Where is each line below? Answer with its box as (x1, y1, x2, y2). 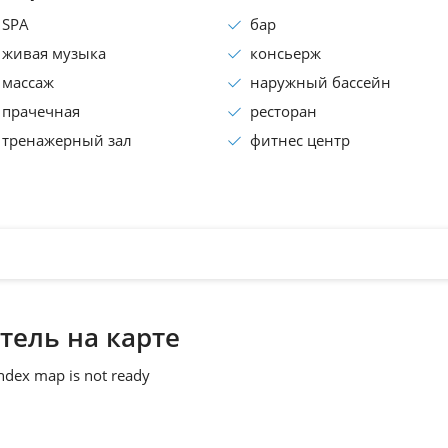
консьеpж (250, 43, 321, 64)
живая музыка (2, 43, 106, 64)
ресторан (250, 101, 317, 122)
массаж (2, 72, 54, 93)
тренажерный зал (2, 130, 132, 151)
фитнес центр (250, 130, 350, 151)
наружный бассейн (250, 72, 391, 93)
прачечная (2, 101, 80, 122)
